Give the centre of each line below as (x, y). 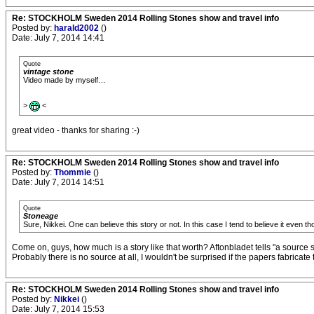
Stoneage (41, 216)
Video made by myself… (64, 80)
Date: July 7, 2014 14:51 (58, 182)
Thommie (74, 172)
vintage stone (48, 71)
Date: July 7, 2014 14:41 (58, 38)
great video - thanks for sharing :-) (76, 130)
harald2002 (77, 28)
